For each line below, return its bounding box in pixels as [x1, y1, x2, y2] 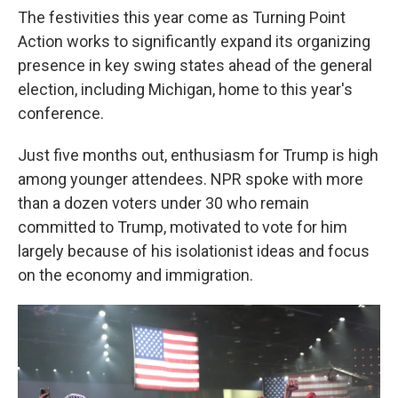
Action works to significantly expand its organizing [18, 32, 370, 51]
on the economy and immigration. [18, 266, 253, 284]
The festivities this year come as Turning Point [18, 8, 346, 27]
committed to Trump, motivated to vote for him [18, 218, 347, 236]
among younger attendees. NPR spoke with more [18, 170, 363, 188]
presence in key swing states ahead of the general [18, 56, 372, 75]
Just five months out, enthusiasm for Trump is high [18, 146, 378, 164]
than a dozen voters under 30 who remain [18, 194, 309, 212]
